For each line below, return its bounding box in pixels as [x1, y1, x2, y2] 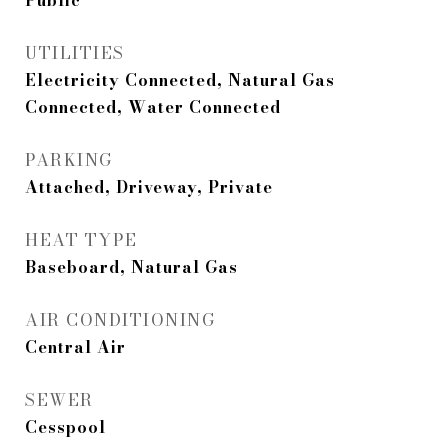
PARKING [25, 147, 113, 174]
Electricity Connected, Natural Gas [25, 68, 335, 93]
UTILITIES [25, 40, 125, 67]
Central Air [25, 335, 126, 360]
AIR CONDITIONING [25, 307, 215, 334]
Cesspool [25, 415, 106, 440]
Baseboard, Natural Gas [25, 255, 238, 280]
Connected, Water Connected [25, 95, 281, 120]
